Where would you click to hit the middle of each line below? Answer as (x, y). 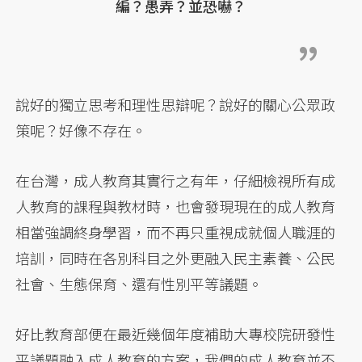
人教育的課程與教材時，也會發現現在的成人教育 (176, 206)
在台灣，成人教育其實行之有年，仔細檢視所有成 (176, 180)
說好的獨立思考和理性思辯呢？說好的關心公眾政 (176, 104)
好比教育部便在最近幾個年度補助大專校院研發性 (176, 333)
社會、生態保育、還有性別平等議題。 (139, 283)
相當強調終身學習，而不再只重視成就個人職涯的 (176, 232)
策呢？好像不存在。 (81, 130)
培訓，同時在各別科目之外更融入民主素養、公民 (176, 257)
